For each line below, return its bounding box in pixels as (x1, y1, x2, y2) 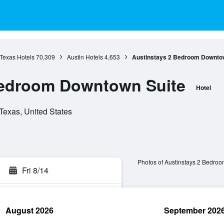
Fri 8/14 (22, 164, 48, 176)
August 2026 (5, 204, 53, 216)
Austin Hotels (66, 52, 103, 61)
